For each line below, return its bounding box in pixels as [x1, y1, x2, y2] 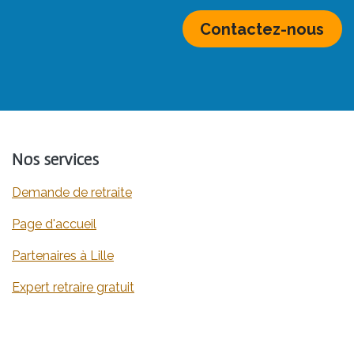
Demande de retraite [12, 185, 132, 200]
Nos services [12, 149, 99, 168]
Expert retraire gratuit [12, 280, 134, 295]
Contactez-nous [200, 19, 325, 39]
